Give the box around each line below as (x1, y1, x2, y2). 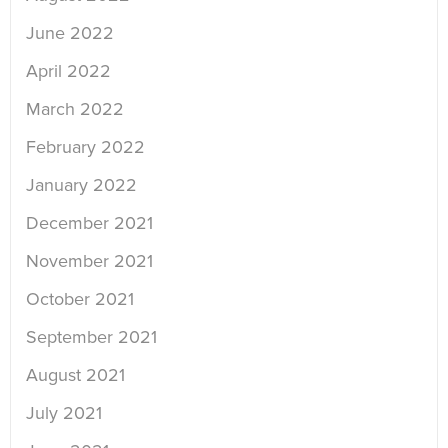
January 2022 (26, 174, 137, 197)
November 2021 (26, 250, 153, 273)
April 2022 (26, 60, 111, 83)
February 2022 (26, 136, 145, 159)
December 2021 (26, 212, 153, 235)
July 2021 (26, 402, 102, 425)
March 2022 (26, 98, 124, 121)
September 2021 (26, 326, 157, 349)
